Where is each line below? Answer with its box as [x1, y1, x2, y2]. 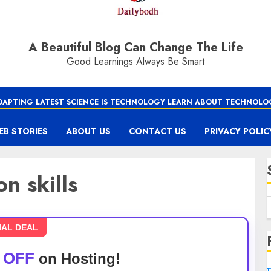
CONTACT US [129, 125, 186, 137]
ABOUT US [66, 125, 111, 137]
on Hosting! [34, 250, 120, 267]
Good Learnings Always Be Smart [67, 54, 204, 68]
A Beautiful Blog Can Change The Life [28, 39, 243, 56]
